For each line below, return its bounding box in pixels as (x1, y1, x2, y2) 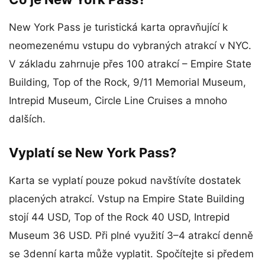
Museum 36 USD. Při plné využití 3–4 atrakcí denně (9, 230, 253, 242)
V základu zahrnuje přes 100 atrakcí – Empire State (9, 58, 251, 70)
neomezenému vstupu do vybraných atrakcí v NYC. (9, 40, 251, 52)
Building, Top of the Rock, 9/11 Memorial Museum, (9, 76, 246, 89)
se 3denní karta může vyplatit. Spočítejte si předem (9, 248, 254, 260)
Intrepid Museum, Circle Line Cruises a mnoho (9, 95, 227, 107)
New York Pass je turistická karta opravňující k (9, 21, 228, 34)
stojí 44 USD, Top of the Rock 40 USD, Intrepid (9, 211, 230, 224)
